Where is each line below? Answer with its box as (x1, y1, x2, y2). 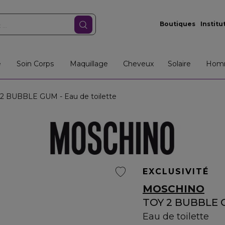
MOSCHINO (143, 183, 204, 195)
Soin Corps (17, 59, 54, 68)
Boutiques (159, 20, 195, 28)
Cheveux (123, 59, 154, 68)
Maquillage (69, 59, 108, 68)
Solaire (168, 59, 191, 68)
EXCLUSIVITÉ (143, 167, 209, 176)
